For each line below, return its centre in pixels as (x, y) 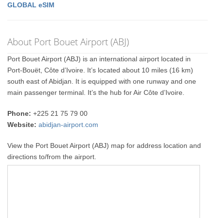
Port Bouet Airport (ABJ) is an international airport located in (99, 59)
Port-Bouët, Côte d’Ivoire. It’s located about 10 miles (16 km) (100, 70)
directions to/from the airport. (52, 156)
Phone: (19, 113)
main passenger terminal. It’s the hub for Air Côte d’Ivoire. (96, 92)
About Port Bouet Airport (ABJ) (68, 41)
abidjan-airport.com (69, 124)
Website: (22, 124)
